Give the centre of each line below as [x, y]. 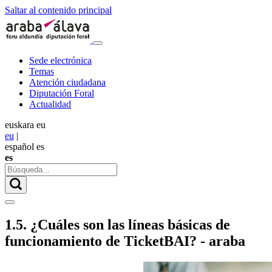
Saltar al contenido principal [58, 10]
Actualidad [50, 104]
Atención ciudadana [67, 82]
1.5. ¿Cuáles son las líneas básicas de [117, 224]
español [19, 147]
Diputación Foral [62, 93]
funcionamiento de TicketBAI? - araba [125, 241]
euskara [19, 125]
